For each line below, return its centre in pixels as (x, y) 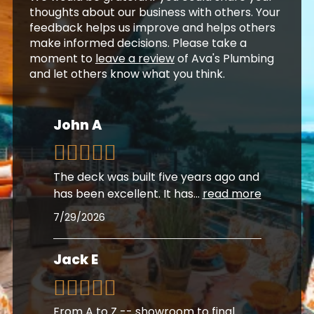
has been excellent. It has (123, 193)
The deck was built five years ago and (156, 177)
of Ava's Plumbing (224, 59)
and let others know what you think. (127, 74)
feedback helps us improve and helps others (152, 28)
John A (77, 125)
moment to (62, 59)
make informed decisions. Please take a (138, 43)
